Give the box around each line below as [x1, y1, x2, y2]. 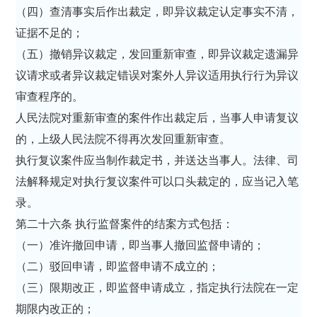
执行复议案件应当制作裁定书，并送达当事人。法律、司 [16, 154, 299, 166]
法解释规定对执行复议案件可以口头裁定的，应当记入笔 [16, 175, 299, 188]
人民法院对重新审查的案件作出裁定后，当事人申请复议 [16, 111, 299, 124]
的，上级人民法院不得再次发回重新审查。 [16, 132, 234, 145]
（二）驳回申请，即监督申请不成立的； [16, 260, 223, 272]
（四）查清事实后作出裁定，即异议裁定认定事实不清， [16, 5, 299, 18]
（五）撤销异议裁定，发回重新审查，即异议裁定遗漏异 [16, 47, 299, 60]
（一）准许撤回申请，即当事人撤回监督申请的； [16, 238, 268, 251]
